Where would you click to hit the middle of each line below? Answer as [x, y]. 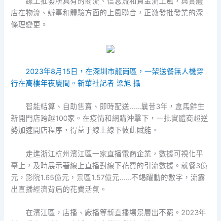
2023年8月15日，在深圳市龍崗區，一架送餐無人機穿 [114, 71]
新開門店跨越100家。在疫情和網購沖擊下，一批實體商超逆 [110, 119]
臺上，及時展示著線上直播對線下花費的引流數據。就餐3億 [110, 166]
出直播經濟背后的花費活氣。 [59, 189]
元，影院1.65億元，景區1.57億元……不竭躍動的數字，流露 [108, 177]
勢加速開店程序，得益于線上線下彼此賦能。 [85, 130]
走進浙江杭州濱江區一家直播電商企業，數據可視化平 [114, 154]
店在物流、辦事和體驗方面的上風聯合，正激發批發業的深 [107, 13]
